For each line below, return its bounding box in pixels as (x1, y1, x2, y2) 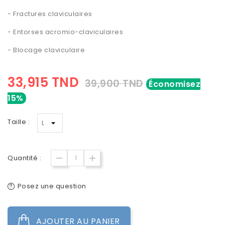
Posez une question (17, 181, 86, 191)
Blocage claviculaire (13, 45, 85, 55)
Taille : (8, 117, 30, 127)
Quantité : (8, 153, 41, 163)
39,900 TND (84, 77, 143, 91)
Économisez (149, 78, 200, 90)
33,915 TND (8, 73, 79, 92)
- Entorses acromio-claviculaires (8, 27, 123, 37)
